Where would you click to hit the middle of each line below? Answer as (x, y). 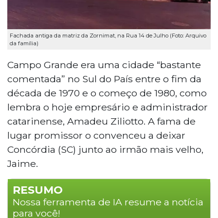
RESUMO (38, 190)
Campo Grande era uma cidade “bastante (104, 64)
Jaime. (23, 163)
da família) (24, 44)
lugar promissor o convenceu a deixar (96, 135)
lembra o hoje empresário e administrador (108, 107)
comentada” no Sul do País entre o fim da (104, 79)
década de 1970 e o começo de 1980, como (107, 93)
